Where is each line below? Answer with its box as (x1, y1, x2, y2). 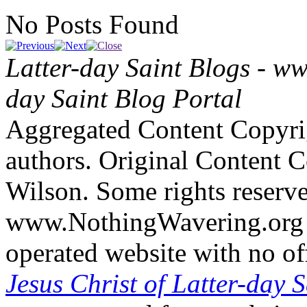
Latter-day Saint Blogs (5, 53, 250, 83)
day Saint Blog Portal (5, 84, 242, 114)
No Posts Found (5, 10, 179, 40)
